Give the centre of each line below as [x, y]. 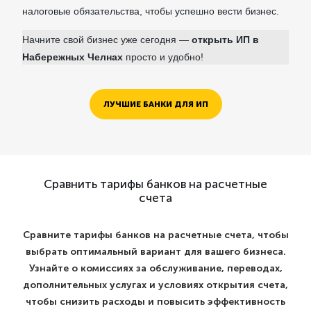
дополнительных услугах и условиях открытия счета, [155, 285]
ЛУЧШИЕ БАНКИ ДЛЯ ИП [155, 104]
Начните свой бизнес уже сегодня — [107, 40]
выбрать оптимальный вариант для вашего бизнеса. [155, 252]
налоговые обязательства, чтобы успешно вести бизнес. [151, 11]
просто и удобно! [163, 57]
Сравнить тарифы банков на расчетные [155, 184]
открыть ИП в [225, 40]
